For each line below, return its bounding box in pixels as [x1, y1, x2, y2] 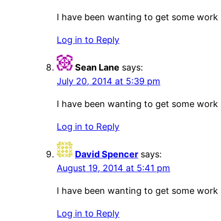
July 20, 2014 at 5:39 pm [57, 76, 161, 87]
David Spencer [75, 149, 139, 160]
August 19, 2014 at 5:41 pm [57, 163, 171, 174]
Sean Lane [75, 62, 120, 73]
